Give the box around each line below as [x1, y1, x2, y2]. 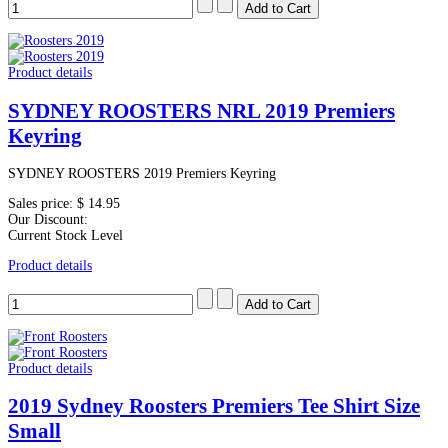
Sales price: [8, 196, 77, 212]
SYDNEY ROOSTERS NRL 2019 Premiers [8, 98, 395, 123]
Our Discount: [8, 212, 88, 228]
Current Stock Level [8, 228, 123, 244]
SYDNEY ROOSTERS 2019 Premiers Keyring [8, 166, 276, 182]
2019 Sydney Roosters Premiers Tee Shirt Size [8, 394, 420, 419]
